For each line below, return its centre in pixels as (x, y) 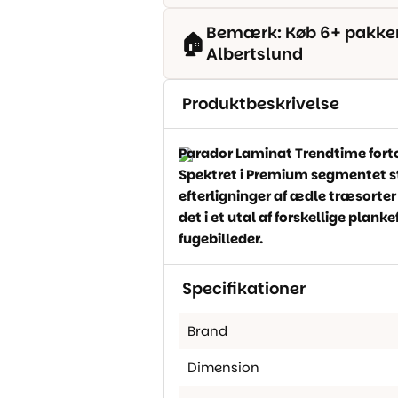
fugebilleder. (221, 239)
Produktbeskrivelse (261, 103)
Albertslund (255, 54)
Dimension (223, 367)
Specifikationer (244, 288)
